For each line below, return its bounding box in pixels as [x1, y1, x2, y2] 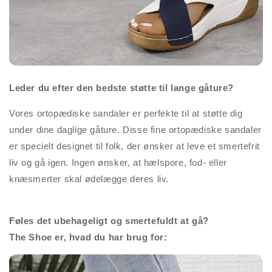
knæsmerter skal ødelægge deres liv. [9, 174, 169, 185]
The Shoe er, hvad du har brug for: [9, 232, 168, 243]
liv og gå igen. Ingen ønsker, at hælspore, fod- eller [9, 157, 227, 168]
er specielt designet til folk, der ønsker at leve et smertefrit [9, 141, 260, 152]
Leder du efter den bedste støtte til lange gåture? [9, 83, 234, 93]
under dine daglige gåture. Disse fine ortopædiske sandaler [9, 124, 262, 135]
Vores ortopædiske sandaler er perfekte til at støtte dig [9, 108, 243, 119]
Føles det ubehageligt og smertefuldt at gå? [9, 216, 209, 226]
